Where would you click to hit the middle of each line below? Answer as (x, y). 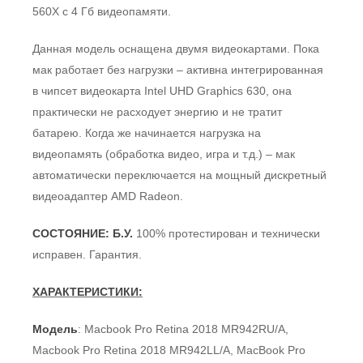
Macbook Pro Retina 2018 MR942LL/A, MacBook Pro (169, 350)
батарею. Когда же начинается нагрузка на (147, 132)
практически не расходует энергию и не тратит (157, 111)
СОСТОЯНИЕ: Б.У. (83, 233)
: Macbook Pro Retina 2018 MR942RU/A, (183, 329)
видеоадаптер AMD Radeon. (108, 196)
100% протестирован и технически (226, 233)
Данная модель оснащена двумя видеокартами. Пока (176, 48)
